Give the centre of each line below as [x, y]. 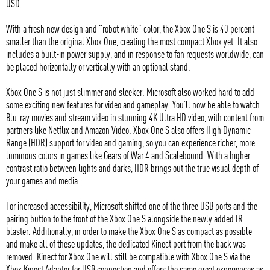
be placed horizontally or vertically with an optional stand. [98, 66]
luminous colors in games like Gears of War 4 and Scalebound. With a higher [128, 155]
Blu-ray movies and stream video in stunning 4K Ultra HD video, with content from [135, 117]
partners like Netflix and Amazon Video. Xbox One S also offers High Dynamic [128, 130]
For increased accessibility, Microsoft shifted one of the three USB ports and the [132, 206]
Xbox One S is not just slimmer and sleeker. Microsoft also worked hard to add [130, 92]
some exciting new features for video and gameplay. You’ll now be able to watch [133, 104]
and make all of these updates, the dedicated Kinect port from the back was [126, 243]
